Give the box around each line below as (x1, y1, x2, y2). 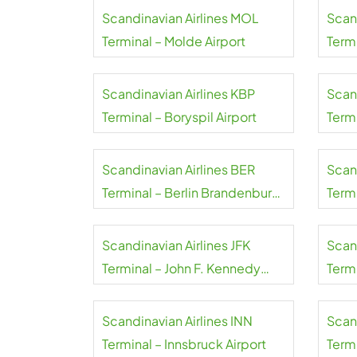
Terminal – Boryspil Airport (102, 108, 257, 125)
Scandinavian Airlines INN (102, 312, 253, 329)
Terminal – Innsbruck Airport (102, 335, 266, 352)
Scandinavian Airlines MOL (102, 10, 259, 26)
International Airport (102, 283, 220, 300)
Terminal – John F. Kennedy (102, 260, 261, 277)
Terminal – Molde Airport (102, 33, 245, 49)
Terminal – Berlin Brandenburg (102, 184, 280, 201)
